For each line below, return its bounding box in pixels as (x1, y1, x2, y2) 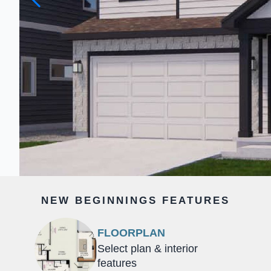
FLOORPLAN (97, 227, 165, 240)
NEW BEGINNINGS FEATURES (41, 194, 230, 206)
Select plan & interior (97, 243, 198, 255)
